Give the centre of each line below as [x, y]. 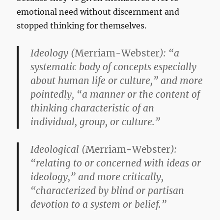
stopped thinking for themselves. [82, 26]
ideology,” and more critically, [97, 177]
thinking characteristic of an [93, 108]
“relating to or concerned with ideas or [116, 163]
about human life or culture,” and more [117, 81]
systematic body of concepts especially [114, 67]
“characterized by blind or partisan [108, 191]
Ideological [55, 150]
